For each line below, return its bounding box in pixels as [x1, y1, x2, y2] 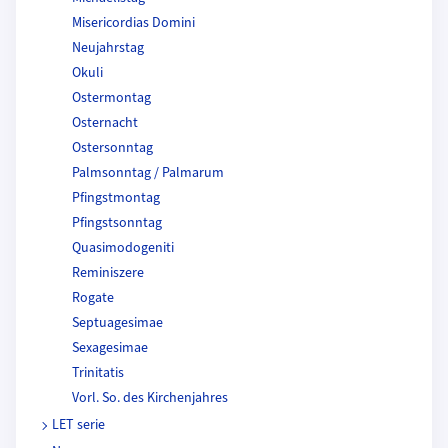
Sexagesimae [72, 338, 148, 359]
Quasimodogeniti [72, 238, 174, 259]
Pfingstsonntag [72, 213, 162, 234]
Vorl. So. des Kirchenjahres [72, 388, 228, 409]
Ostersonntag [72, 138, 153, 159]
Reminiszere [72, 263, 144, 284]
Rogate [72, 288, 114, 309]
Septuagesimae [72, 313, 163, 334]
